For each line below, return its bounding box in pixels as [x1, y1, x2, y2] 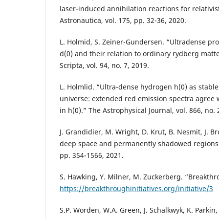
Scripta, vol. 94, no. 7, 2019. [60, 61, 149, 70]
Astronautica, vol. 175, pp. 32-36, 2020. [60, 16, 186, 25]
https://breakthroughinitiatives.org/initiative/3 [60, 184, 213, 194]
